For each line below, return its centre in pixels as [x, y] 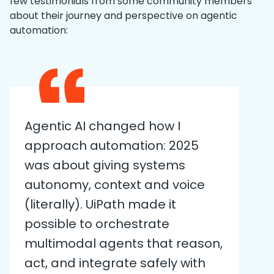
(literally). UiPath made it [100, 204]
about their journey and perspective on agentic [124, 15]
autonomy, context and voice [115, 184]
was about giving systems [105, 165]
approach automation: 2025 [112, 145]
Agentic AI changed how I [102, 126]
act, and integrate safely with [115, 263]
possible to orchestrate [97, 224]
